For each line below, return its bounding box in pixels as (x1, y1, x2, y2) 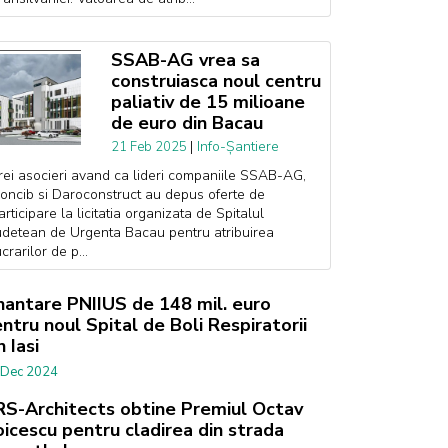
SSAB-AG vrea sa (110, 48, 260, 72)
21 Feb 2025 (110, 138, 190, 156)
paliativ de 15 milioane (110, 90, 305, 114)
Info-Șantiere (196, 137, 279, 156)
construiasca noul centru (110, 69, 321, 93)
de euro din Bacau (110, 111, 263, 135)
